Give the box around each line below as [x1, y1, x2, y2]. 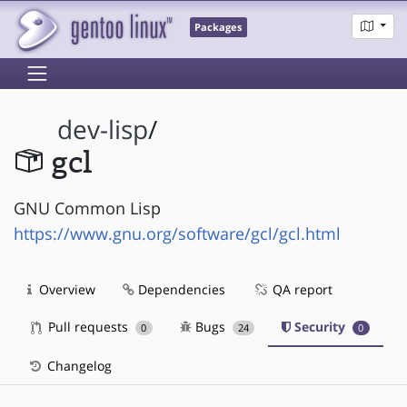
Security [291, 317, 350, 335]
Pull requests [45, 317, 132, 335]
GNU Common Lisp [14, 196, 161, 219]
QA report [269, 280, 333, 298]
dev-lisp [57, 113, 149, 147]
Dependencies [134, 280, 225, 298]
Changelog [44, 356, 112, 374]
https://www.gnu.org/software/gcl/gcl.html [14, 222, 341, 244]
